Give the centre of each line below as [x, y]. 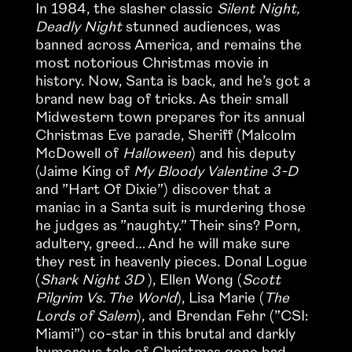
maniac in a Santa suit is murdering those [170, 207]
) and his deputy [243, 153]
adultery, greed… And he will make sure [162, 244]
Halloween [156, 153]
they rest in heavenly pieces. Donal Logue [171, 262]
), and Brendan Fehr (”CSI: [222, 316]
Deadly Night [78, 27]
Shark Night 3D [92, 280]
